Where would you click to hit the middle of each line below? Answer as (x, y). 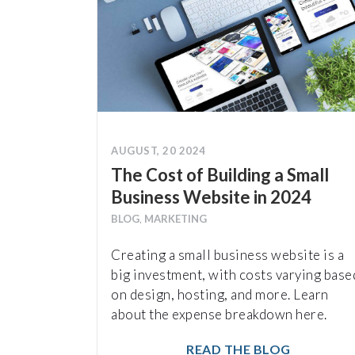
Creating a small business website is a (227, 254)
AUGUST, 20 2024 (158, 150)
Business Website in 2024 (211, 197)
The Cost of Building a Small (220, 174)
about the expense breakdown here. (219, 314)
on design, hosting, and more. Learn (220, 294)
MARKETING (176, 218)
